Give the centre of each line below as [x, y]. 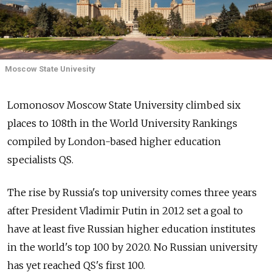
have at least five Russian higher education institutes [131, 229]
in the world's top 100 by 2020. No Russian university [132, 247]
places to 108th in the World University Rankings [122, 124]
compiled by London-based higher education [114, 142]
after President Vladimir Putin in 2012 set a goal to [125, 211]
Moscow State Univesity [50, 69]
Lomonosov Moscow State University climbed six [124, 105]
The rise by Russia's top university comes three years [132, 193]
